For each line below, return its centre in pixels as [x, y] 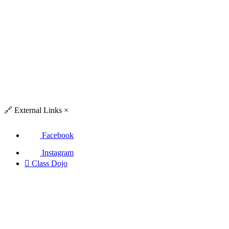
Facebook [58, 135]
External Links [37, 110]
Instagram [58, 153]
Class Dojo [50, 164]
